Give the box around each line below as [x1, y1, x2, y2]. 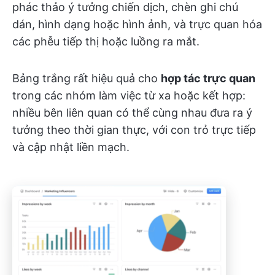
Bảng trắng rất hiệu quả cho [12, 72, 161, 85]
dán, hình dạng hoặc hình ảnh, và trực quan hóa [12, 18, 262, 31]
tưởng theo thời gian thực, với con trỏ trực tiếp [12, 123, 256, 137]
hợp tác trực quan [161, 72, 255, 85]
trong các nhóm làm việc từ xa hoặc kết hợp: [12, 89, 246, 103]
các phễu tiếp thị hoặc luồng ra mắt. [12, 35, 199, 48]
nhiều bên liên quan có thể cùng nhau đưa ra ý [12, 106, 252, 120]
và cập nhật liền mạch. [12, 141, 130, 154]
